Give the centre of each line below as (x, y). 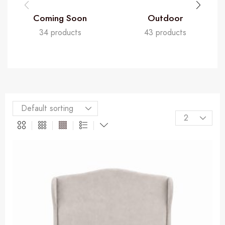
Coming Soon (60, 18)
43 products (165, 32)
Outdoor (165, 18)
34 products (60, 32)
